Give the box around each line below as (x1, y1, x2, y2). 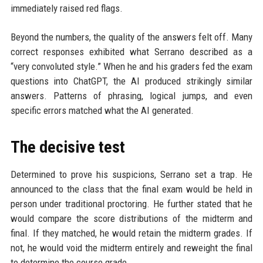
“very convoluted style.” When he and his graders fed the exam (10, 60, 253, 72)
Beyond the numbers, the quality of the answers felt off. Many (10, 31, 253, 43)
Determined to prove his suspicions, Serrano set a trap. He (10, 168, 253, 180)
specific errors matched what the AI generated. (10, 104, 194, 116)
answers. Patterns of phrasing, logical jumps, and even (10, 90, 253, 102)
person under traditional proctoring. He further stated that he (10, 198, 253, 210)
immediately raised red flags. (10, 2, 123, 14)
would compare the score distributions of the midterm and (10, 213, 253, 224)
